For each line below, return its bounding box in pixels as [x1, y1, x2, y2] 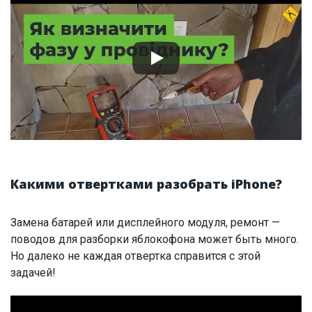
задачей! [10, 266, 56, 280]
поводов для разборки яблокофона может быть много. [10, 233, 299, 247]
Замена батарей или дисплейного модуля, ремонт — [10, 216, 280, 230]
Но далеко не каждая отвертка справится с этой [10, 249, 260, 263]
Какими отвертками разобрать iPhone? [10, 175, 282, 193]
